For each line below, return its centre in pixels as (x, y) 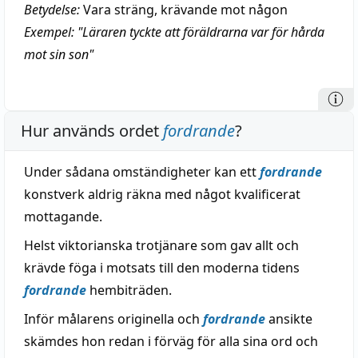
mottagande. (63, 217)
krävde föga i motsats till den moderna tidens (162, 268)
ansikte (289, 319)
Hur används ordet (92, 131)
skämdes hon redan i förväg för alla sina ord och (171, 341)
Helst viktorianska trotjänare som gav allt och (161, 245)
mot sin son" (59, 54)
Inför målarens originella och (113, 319)
